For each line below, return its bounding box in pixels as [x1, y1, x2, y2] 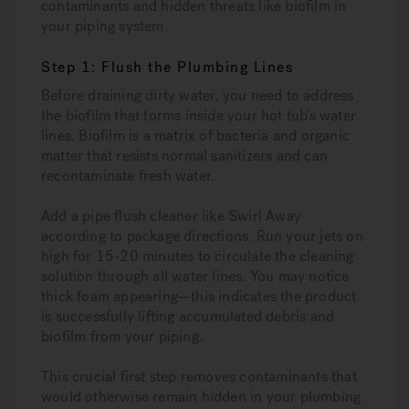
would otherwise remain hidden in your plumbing [41, 387, 362, 406]
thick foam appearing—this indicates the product [41, 287, 357, 306]
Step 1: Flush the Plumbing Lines [41, 58, 293, 77]
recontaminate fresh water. [41, 166, 215, 185]
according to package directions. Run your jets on [41, 226, 363, 246]
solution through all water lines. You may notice [41, 267, 350, 286]
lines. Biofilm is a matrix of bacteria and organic [41, 126, 351, 145]
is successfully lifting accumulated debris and [41, 307, 335, 326]
